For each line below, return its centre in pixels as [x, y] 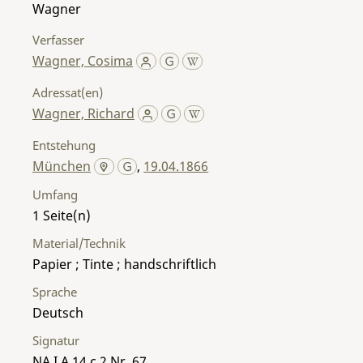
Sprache [55, 291]
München [62, 166]
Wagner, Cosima [83, 60]
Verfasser [58, 39]
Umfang [55, 194]
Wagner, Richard [83, 113]
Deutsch [58, 312]
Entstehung [64, 145]
